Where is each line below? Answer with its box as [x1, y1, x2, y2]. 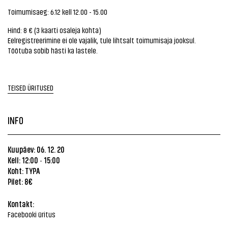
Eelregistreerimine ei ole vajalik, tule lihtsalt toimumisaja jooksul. [8, 35, 196, 45]
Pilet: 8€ [8, 176, 33, 187]
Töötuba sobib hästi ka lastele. [8, 45, 98, 55]
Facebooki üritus [8, 209, 55, 219]
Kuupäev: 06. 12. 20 [8, 144, 65, 155]
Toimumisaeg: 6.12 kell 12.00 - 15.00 [8, 7, 107, 17]
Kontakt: [8, 198, 34, 209]
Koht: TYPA [8, 165, 40, 176]
